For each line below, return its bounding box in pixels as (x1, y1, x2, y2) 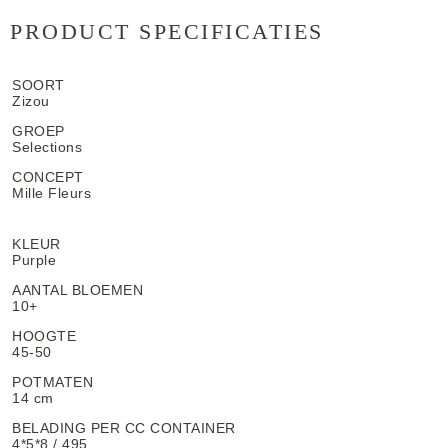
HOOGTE (12, 328, 76, 344)
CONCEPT (12, 169, 84, 185)
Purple (12, 252, 56, 268)
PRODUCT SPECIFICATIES (10, 19, 324, 44)
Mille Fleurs (12, 185, 91, 201)
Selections (12, 139, 82, 155)
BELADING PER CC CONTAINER (12, 420, 236, 436)
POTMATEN (12, 374, 93, 390)
